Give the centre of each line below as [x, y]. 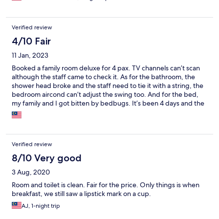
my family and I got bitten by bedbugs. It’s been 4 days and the [108, 103]
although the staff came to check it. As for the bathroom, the [103, 77]
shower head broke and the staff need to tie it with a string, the [108, 86]
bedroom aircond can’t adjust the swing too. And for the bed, [105, 95]
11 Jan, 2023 [30, 55]
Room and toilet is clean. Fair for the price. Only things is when [106, 185]
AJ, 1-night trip [41, 206]
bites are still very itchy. [47, 112]
